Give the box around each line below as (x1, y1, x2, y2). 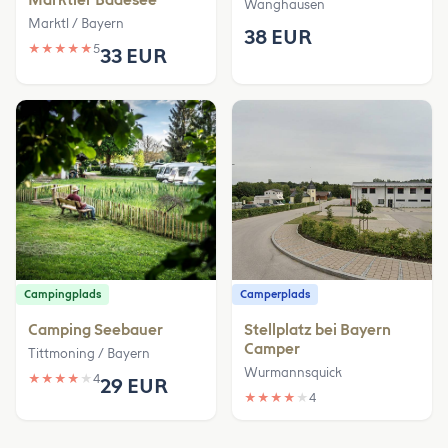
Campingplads (24, 287, 101, 301)
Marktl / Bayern (28, 15, 124, 31)
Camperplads (240, 287, 310, 301)
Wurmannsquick (244, 364, 342, 380)
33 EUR (100, 43, 167, 68)
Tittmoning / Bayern (28, 345, 150, 361)
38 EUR (244, 24, 312, 49)
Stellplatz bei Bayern (244, 320, 391, 339)
